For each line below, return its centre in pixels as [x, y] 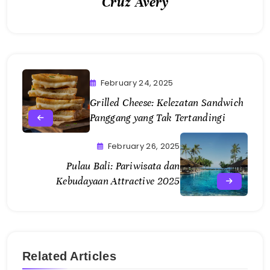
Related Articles [69, 256]
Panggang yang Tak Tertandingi [158, 118]
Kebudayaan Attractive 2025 [118, 181]
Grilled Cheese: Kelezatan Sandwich [167, 103]
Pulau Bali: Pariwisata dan [123, 166]
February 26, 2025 [144, 146]
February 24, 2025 [137, 83]
